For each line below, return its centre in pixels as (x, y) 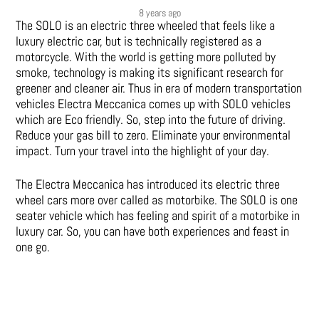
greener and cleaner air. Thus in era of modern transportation (159, 88)
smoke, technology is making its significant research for (150, 73)
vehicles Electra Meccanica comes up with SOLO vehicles (153, 104)
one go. (33, 247)
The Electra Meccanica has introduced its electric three (148, 184)
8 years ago (159, 13)
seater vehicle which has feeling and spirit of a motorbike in (158, 216)
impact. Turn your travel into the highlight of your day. (143, 151)
